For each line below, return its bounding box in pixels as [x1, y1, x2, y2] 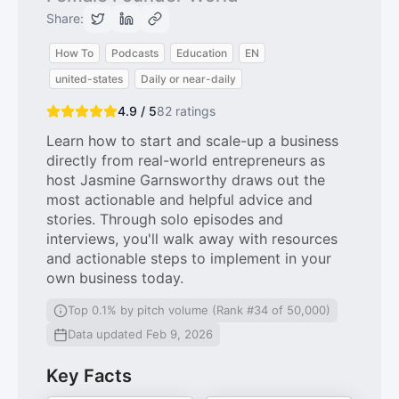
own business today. [46, 269, 183, 287]
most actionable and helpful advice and [46, 191, 313, 208]
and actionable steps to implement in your [46, 249, 331, 267]
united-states [55, 72, 123, 85]
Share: [46, 11, 84, 26]
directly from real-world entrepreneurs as [46, 151, 325, 169]
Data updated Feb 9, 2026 [68, 327, 213, 341]
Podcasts [111, 46, 159, 60]
